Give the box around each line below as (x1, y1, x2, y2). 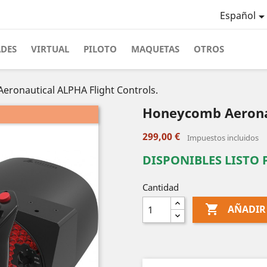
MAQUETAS (131, 43, 179, 55)
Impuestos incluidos (187, 132, 259, 143)
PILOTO (83, 43, 117, 55)
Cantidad (142, 181, 179, 193)
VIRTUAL (31, 43, 69, 55)
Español (219, 9, 256, 23)
